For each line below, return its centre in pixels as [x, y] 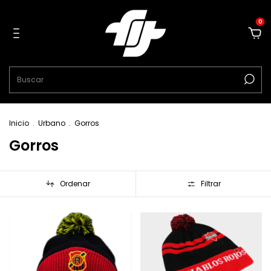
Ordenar [75, 184]
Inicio [19, 123]
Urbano [52, 123]
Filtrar [211, 184]
